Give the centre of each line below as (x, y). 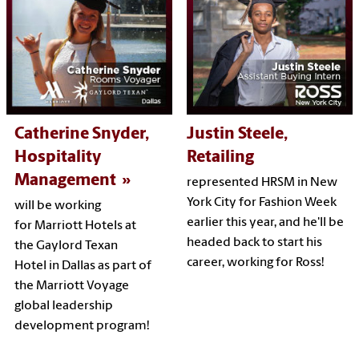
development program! (82, 326)
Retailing (220, 157)
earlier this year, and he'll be (265, 222)
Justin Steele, (237, 134)
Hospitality (58, 157)
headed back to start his (254, 242)
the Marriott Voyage (72, 286)
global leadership (64, 306)
